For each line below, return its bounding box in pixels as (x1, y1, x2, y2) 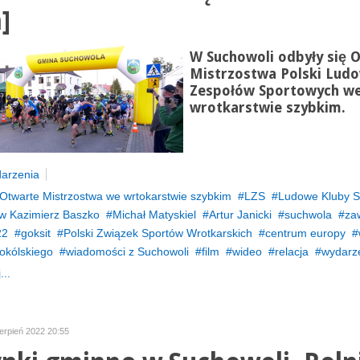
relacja (274, 245, 309, 258)
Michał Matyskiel (112, 208, 196, 221)
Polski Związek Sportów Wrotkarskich (63, 227, 252, 239)
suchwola (284, 208, 332, 221)
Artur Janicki (208, 208, 272, 221)
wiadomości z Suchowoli (65, 245, 189, 258)
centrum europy (264, 227, 346, 239)
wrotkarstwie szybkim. (189, 100, 346, 116)
